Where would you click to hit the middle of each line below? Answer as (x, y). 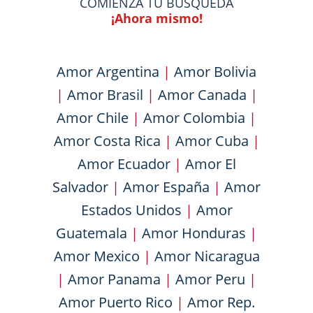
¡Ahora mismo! (156, 18)
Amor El (210, 164)
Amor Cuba (212, 141)
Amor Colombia (194, 118)
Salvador (80, 187)
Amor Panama (114, 279)
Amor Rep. (221, 302)
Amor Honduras (194, 233)
